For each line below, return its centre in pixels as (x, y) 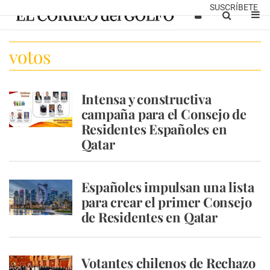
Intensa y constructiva (146, 99)
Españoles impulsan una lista (168, 187)
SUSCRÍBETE (234, 7)
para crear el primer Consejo (166, 202)
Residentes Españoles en (154, 129)
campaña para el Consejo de (164, 114)
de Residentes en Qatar (149, 217)
